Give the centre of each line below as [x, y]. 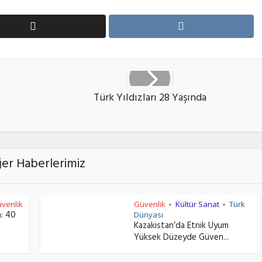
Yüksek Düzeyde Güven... [181, 238]
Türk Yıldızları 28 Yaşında [150, 99]
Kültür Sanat [197, 204]
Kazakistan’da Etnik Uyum [181, 227]
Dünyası [149, 215]
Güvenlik [150, 204]
